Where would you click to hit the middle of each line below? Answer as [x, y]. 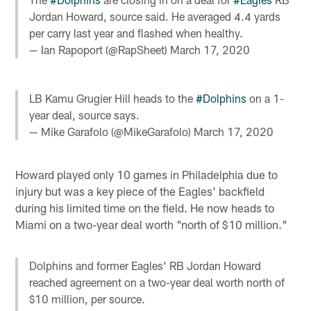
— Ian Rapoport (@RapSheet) [100, 50]
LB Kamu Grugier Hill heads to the [113, 99]
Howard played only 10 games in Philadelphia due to [147, 174]
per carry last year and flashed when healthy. [136, 33]
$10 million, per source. [87, 299]
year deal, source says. [85, 115]
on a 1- [266, 99]
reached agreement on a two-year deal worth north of [157, 282]
